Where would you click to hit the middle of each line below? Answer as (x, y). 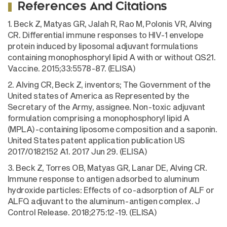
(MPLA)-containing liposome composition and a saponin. (112, 129)
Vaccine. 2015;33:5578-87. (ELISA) (72, 68)
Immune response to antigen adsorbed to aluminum (104, 179)
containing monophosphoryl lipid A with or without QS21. (112, 57)
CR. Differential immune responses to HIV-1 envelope (106, 35)
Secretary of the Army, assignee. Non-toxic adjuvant (106, 107)
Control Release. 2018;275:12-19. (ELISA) (82, 212)
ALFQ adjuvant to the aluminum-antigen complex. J (104, 201)
